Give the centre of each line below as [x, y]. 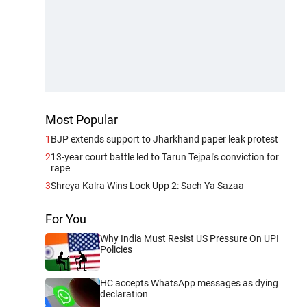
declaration [124, 294]
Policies [116, 249]
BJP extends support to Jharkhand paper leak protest [164, 139]
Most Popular [82, 119]
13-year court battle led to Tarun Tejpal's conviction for [165, 157]
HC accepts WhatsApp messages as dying [189, 283]
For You [66, 219]
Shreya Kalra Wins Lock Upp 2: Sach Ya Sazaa [147, 185]
